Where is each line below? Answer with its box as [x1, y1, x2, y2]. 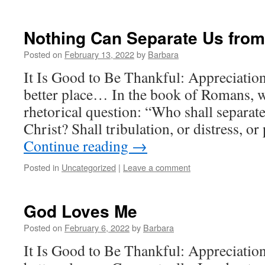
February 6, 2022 [64, 221, 130, 234]
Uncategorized [62, 161, 116, 173]
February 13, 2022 [64, 48, 134, 60]
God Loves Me [24, 199, 137, 223]
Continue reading [24, 135, 132, 156]
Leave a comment [123, 161, 190, 173]
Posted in [24, 161, 59, 173]
